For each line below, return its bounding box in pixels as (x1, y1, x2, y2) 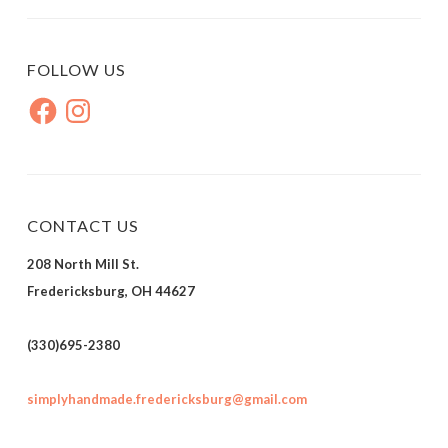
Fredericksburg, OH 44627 (27, 282, 195, 299)
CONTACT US (27, 215, 139, 235)
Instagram (61, 92, 118, 109)
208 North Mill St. (27, 255, 139, 272)
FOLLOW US (27, 60, 126, 80)
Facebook (26, 92, 78, 109)
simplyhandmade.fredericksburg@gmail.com (27, 390, 307, 407)
